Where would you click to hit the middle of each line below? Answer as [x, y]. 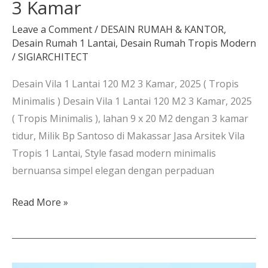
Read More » [40, 202]
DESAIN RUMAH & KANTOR [162, 30]
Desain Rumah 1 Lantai [64, 43]
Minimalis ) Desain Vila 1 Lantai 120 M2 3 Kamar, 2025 [132, 101]
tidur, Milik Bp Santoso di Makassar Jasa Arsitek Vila [128, 136]
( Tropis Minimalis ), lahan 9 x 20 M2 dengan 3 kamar [130, 119]
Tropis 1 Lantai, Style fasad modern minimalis [114, 153]
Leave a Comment [52, 30]
